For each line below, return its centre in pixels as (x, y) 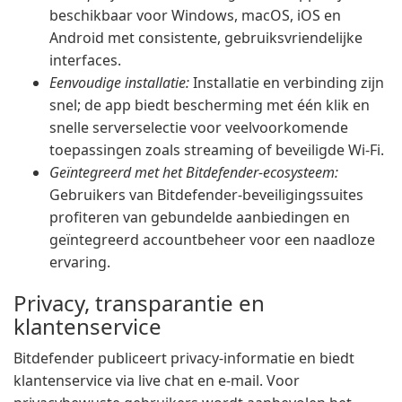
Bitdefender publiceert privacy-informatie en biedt (184, 358)
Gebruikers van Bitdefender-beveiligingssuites (206, 195)
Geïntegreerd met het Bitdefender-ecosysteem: (194, 172)
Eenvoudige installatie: (119, 83)
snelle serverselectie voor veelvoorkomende (199, 127)
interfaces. (85, 60)
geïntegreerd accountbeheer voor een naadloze (212, 240)
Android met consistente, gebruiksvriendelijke (206, 38)
